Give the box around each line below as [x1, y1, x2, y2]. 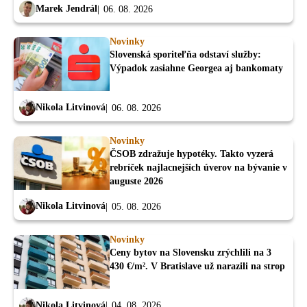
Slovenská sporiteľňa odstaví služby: [110, 49, 261, 60]
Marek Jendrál [36, 3, 97, 14]
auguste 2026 [110, 175, 163, 186]
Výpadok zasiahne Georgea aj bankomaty [110, 63, 283, 74]
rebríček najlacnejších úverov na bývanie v [110, 162, 287, 173]
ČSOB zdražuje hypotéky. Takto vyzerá [110, 148, 273, 159]
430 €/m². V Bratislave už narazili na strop [110, 260, 285, 271]
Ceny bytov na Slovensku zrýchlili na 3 [110, 247, 271, 258]
